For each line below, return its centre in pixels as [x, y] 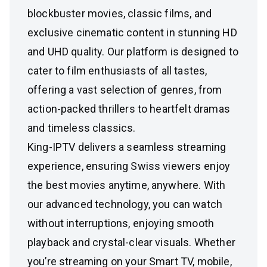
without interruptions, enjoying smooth [121, 223]
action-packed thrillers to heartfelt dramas [129, 109]
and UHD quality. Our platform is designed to [133, 52]
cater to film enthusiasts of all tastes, [117, 71]
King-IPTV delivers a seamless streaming [127, 147]
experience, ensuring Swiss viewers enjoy [129, 166]
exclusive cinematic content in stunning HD [132, 32]
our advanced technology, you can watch [125, 204]
